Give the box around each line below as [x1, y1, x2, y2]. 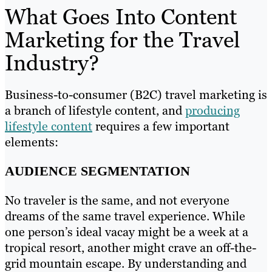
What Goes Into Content [5, 2, 237, 32]
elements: [5, 134, 58, 151]
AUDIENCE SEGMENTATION [5, 163, 190, 179]
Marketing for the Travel [5, 25, 240, 55]
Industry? [5, 49, 99, 78]
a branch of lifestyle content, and [5, 103, 185, 119]
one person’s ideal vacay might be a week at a [5, 224, 248, 240]
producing [185, 103, 240, 119]
